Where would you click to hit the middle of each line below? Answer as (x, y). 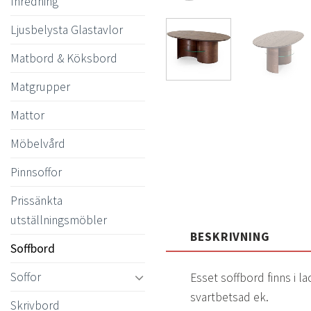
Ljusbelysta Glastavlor (67, 30)
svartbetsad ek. (230, 297)
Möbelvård (38, 143)
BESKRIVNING (230, 237)
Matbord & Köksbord (64, 58)
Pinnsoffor (36, 172)
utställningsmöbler (59, 220)
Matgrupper (40, 86)
